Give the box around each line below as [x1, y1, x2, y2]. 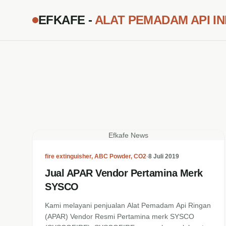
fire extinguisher [45, 153, 91, 160]
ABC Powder [94, 153, 131, 160]
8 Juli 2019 [148, 153, 179, 160]
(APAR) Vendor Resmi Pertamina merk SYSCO [45, 212, 194, 220]
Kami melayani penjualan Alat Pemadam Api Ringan [45, 201, 211, 209]
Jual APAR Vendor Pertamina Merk [45, 167, 203, 179]
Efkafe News [108, 131, 149, 139]
